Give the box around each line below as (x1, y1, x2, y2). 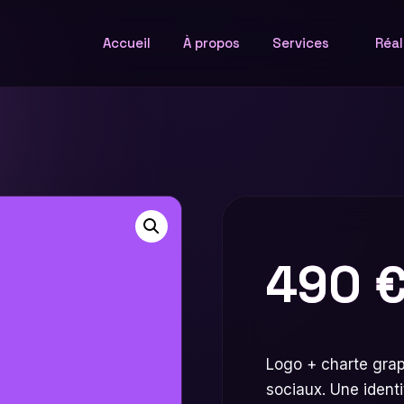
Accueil (103, 34, 151, 51)
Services (272, 34, 329, 51)
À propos (183, 34, 240, 51)
